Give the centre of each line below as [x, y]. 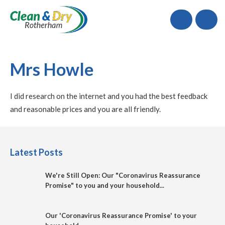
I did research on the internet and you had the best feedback [109, 96]
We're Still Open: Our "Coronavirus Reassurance [123, 176]
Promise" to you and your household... [105, 186]
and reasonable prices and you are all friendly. [85, 109]
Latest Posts [36, 152]
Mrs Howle [52, 69]
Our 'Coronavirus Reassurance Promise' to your [121, 216]
